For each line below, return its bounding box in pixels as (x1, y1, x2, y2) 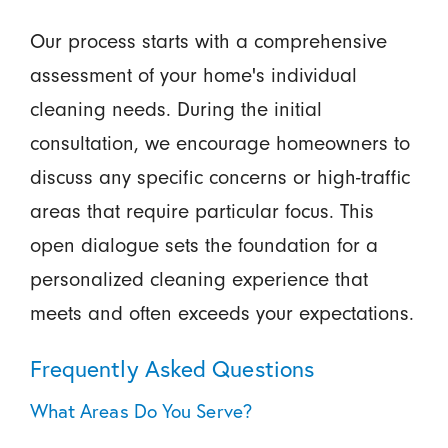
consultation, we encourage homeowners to (29, 130, 410, 155)
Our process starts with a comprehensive (29, 28, 387, 53)
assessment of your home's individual (29, 62, 357, 87)
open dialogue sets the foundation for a (29, 232, 378, 257)
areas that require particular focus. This (29, 198, 374, 223)
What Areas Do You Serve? (29, 397, 252, 423)
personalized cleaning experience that (29, 266, 368, 291)
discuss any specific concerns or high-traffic (29, 164, 410, 189)
